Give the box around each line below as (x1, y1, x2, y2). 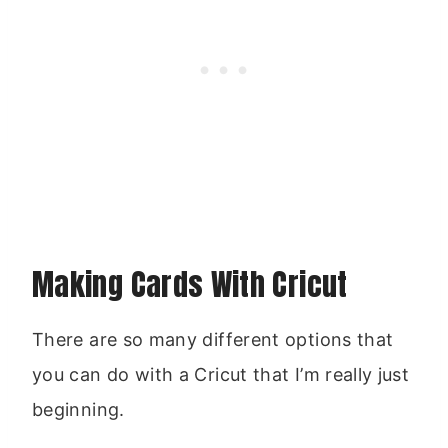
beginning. (32, 398, 125, 420)
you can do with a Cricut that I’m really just (32, 363, 410, 385)
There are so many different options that (32, 328, 394, 350)
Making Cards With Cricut (32, 261, 348, 307)
